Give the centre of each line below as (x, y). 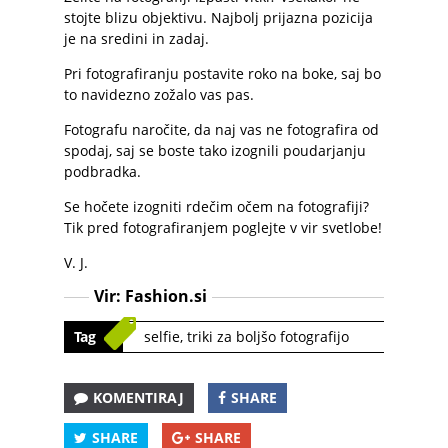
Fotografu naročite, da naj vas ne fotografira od (221, 129)
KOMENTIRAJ (138, 397)
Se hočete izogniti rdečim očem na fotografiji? (216, 206)
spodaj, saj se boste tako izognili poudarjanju (215, 150)
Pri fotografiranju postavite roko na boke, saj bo (222, 73)
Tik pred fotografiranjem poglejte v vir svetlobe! (223, 227)
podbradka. (102, 171)
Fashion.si (166, 296)
